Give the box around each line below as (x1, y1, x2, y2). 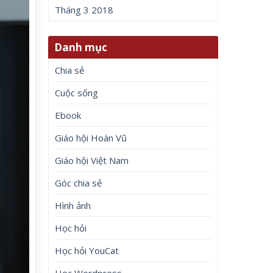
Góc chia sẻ (55, 176, 102, 189)
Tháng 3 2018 (55, 4, 114, 16)
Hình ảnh (55, 199, 91, 211)
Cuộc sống (55, 86, 99, 99)
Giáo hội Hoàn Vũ (55, 131, 127, 144)
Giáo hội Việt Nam (55, 154, 129, 166)
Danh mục (54, 40, 108, 54)
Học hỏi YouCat (55, 244, 119, 257)
